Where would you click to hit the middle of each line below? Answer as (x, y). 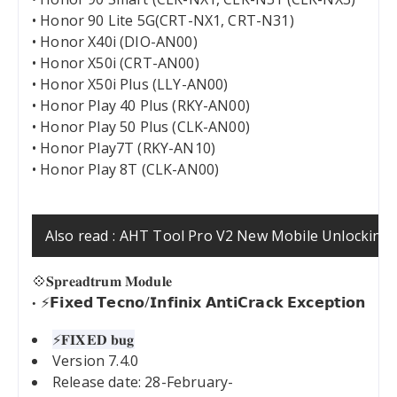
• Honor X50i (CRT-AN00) (116, 63)
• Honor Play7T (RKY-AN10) (124, 148)
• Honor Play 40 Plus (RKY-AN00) (141, 106)
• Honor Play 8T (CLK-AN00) (126, 170)
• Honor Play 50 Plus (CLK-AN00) (141, 127)
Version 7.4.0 (96, 361)
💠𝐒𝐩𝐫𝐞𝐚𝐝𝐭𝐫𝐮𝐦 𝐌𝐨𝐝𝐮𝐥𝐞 (102, 281)
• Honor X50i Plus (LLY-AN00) (130, 85)
